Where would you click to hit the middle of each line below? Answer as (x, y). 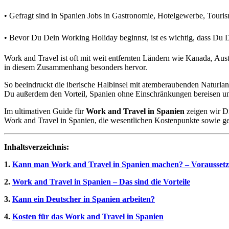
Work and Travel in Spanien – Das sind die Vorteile (101, 181)
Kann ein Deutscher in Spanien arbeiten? (84, 199)
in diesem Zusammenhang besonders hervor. (76, 67)
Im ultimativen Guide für (45, 111)
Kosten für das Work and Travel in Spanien (88, 216)
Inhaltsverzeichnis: (37, 147)
